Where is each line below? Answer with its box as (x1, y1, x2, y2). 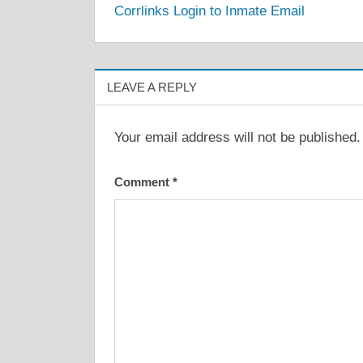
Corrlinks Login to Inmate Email (114, 3, 305, 19)
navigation (113, 12, 228, 38)
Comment (114, 174, 173, 189)
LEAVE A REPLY (107, 79, 197, 94)
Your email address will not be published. (114, 130, 361, 146)
